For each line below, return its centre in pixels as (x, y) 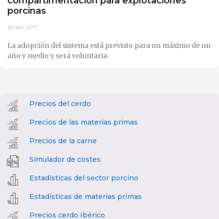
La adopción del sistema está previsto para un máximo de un (109, 45)
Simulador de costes (65, 159)
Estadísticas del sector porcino (84, 178)
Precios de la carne (63, 141)
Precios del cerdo (60, 103)
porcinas (27, 11)
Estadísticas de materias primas (86, 196)
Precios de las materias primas (84, 122)
